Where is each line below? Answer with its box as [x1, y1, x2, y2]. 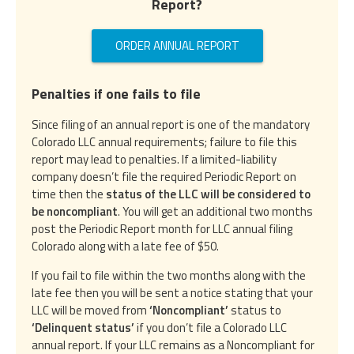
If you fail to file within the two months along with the [32, 266, 306, 285]
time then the [32, 185, 106, 204]
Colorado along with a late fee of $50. [32, 237, 219, 256]
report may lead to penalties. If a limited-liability [32, 150, 277, 169]
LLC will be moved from [32, 301, 149, 320]
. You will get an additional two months [118, 202, 313, 221]
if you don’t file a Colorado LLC [134, 318, 287, 337]
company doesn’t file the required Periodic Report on [32, 168, 296, 186]
